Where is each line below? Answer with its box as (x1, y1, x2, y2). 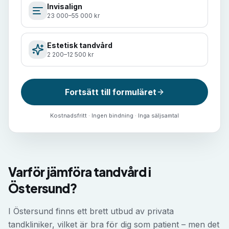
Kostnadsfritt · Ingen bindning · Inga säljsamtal (50, 112, 179, 119)
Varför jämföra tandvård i (8, 164, 151, 179)
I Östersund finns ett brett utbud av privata (8, 206, 174, 216)
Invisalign (47, 2, 82, 11)
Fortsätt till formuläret (64, 87, 156, 97)
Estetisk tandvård (47, 41, 112, 50)
